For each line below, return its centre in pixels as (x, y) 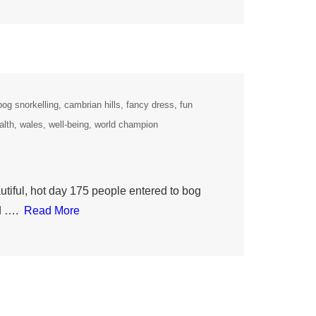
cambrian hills (92, 105)
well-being (69, 125)
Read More (52, 211)
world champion (126, 125)
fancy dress (150, 105)
